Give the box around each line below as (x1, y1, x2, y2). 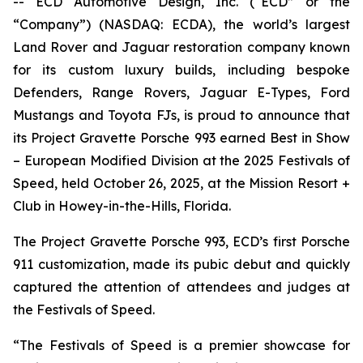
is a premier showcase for (172, 337, 350, 354)
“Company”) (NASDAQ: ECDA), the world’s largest (13, 16, 350, 33)
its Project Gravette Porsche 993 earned (13, 130, 270, 147)
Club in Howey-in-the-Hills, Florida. (13, 198, 231, 215)
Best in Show (269, 130, 350, 147)
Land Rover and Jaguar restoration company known (13, 39, 350, 56)
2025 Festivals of (244, 152, 350, 169)
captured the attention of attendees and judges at (13, 279, 350, 296)
